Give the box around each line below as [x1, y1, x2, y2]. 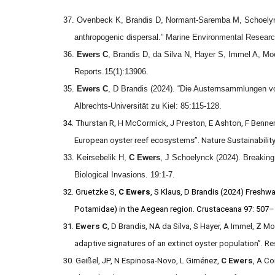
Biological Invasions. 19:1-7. [74, 170, 176, 179]
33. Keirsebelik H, [63, 153, 129, 162]
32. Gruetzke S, [63, 187, 118, 196]
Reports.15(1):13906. [74, 67, 149, 76]
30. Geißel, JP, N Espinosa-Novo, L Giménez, [63, 256, 221, 265]
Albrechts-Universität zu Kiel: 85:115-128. [74, 101, 225, 110]
